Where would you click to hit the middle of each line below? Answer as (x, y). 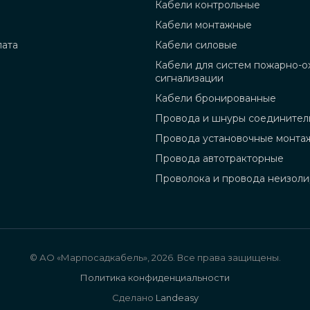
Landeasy (177, 297)
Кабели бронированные (216, 99)
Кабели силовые (196, 45)
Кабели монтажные (203, 25)
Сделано (134, 297)
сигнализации (189, 79)
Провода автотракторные (219, 159)
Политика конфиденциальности (155, 277)
